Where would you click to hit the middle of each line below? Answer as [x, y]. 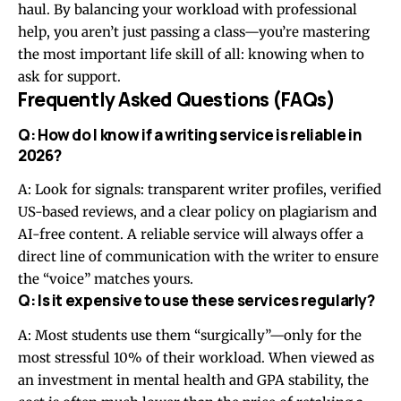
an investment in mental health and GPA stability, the [193, 380]
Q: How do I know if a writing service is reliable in [190, 134]
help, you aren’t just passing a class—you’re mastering [194, 31]
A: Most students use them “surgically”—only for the [190, 335]
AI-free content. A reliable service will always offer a [191, 235]
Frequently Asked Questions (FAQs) [177, 99]
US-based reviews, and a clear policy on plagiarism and [197, 212]
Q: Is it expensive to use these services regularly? [196, 301]
